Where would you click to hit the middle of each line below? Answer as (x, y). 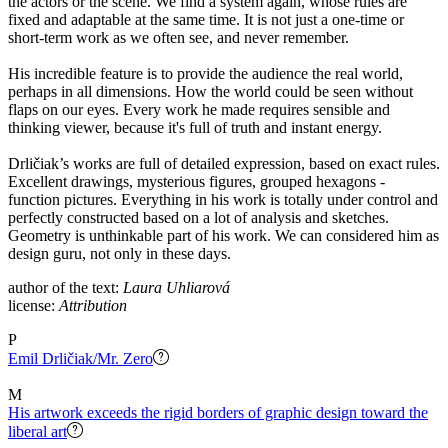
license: (33, 305)
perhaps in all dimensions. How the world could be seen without (210, 91)
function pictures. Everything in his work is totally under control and (223, 199)
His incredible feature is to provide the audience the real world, (205, 73)
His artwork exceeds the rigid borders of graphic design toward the (218, 412)
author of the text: (65, 287)
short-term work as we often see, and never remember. (178, 37)
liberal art (37, 431)
